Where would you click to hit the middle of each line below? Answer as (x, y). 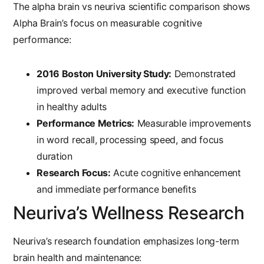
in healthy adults (72, 107)
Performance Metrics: (85, 123)
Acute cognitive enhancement (176, 173)
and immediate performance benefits (116, 189)
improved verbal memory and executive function (141, 90)
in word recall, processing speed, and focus (130, 140)
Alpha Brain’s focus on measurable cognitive (108, 23)
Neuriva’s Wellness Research (129, 213)
